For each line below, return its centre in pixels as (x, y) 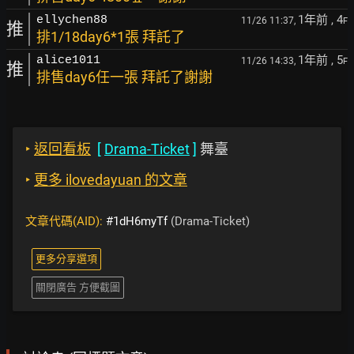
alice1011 (68, 60)
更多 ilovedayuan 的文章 (111, 180)
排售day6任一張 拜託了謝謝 (124, 77)
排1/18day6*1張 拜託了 (111, 37)
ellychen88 (72, 20)
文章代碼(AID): (66, 221)
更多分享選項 (66, 259)
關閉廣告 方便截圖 (78, 287)
